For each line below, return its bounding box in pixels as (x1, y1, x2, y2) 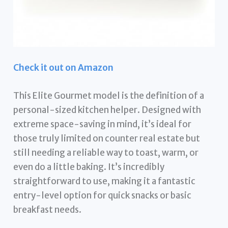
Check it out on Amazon (13, 62, 114, 73)
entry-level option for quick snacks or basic (13, 189, 192, 201)
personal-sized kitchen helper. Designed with (13, 104, 202, 116)
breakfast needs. (13, 204, 82, 215)
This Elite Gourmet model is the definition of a (13, 90, 205, 101)
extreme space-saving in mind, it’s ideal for (13, 118, 192, 130)
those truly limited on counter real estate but (13, 132, 201, 144)
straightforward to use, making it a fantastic (13, 175, 196, 187)
